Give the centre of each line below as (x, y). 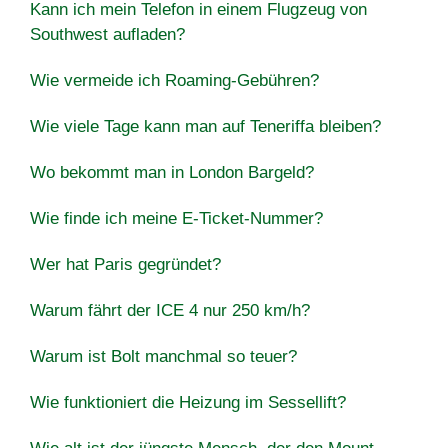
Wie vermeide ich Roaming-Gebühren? (174, 80)
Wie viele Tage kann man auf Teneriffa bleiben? (205, 126)
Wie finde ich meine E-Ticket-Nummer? (176, 218)
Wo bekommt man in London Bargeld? (172, 172)
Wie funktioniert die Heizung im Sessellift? (188, 402)
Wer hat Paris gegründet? (125, 264)
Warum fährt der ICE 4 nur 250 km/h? (170, 310)
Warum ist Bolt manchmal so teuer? (163, 356)
